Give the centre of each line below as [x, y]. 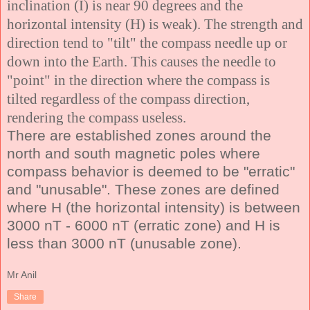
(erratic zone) [177, 225]
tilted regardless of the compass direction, [128, 98]
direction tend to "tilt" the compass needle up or [147, 42]
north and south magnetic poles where [134, 153]
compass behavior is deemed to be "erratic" [151, 171]
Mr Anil [22, 275]
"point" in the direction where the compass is [138, 80]
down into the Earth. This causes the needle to [142, 61]
